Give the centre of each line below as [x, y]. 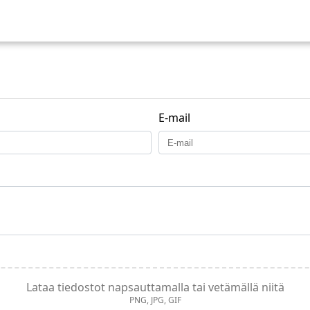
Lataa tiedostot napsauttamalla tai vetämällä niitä [155, 287]
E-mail [174, 118]
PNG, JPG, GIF [155, 300]
